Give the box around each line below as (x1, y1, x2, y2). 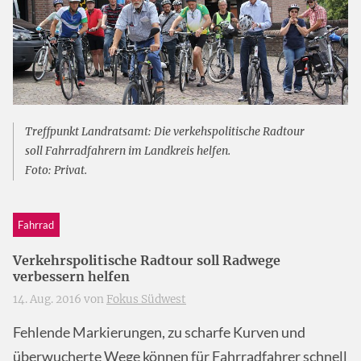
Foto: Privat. (24, 163, 87, 177)
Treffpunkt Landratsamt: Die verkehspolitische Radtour (24, 124, 305, 139)
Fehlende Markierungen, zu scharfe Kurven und (13, 323, 305, 341)
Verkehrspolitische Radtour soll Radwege (13, 252, 280, 269)
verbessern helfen (13, 268, 130, 285)
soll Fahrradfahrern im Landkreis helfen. (24, 143, 230, 158)
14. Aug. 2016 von (13, 293, 106, 307)
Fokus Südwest (106, 293, 186, 307)
